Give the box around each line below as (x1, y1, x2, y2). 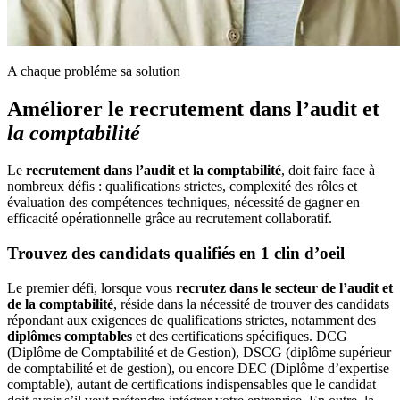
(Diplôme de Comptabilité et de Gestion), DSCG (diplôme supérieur (7, 344, 391, 360)
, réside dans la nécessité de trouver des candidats (113, 296, 389, 312)
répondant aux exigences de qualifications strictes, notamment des (7, 312, 376, 328)
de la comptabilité (7, 296, 113, 312)
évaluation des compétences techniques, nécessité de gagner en (7, 195, 360, 211)
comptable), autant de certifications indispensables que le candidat (7, 376, 376, 392)
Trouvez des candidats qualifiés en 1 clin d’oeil (7, 244, 345, 263)
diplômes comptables (7, 328, 132, 344)
